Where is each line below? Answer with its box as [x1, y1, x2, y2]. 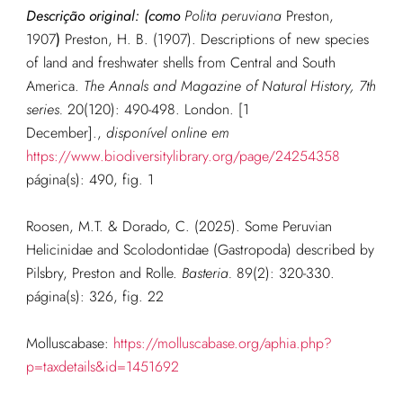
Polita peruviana [184, 5, 282, 27]
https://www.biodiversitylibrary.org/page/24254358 [25, 146, 340, 167]
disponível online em [105, 122, 229, 144]
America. [25, 76, 84, 97]
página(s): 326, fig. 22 [25, 286, 164, 308]
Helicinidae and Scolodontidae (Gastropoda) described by [25, 239, 374, 261]
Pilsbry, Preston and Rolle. [25, 263, 182, 284]
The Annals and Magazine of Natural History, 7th [83, 76, 376, 97]
